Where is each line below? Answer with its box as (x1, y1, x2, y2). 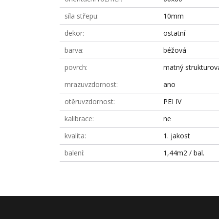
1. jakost (163, 131, 191, 140)
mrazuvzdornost (65, 80, 116, 89)
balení (65, 148, 83, 157)
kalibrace (65, 114, 92, 123)
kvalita (65, 131, 85, 140)
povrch (65, 63, 86, 72)
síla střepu (65, 11, 97, 21)
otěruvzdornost (65, 97, 113, 106)
